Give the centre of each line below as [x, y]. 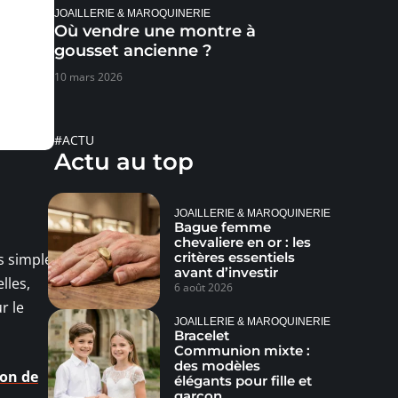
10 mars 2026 [88, 76]
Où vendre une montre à [155, 31]
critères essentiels [234, 257]
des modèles [217, 365]
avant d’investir [226, 272]
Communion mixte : [242, 350]
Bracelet [201, 335]
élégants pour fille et [243, 380]
